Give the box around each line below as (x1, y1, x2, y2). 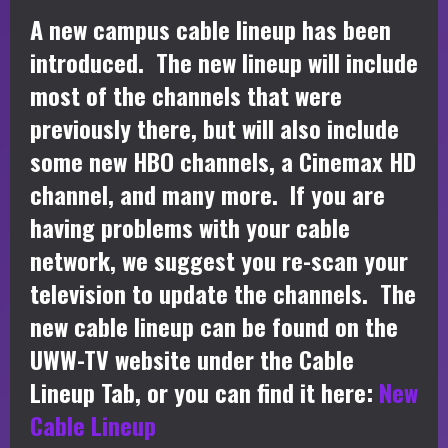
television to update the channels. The (30, 274, 416, 311)
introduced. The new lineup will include (30, 43, 418, 80)
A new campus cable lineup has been (30, 10, 391, 47)
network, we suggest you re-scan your (30, 241, 408, 278)
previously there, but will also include (30, 109, 399, 146)
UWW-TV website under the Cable (30, 340, 354, 377)
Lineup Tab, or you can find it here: (30, 373, 379, 410)
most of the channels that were (30, 76, 342, 113)
